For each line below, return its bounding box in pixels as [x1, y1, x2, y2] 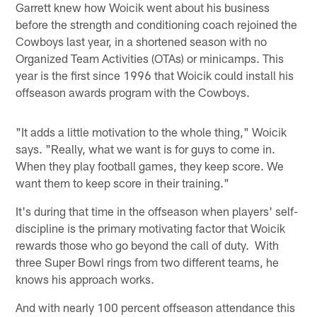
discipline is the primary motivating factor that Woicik [16, 220, 286, 235]
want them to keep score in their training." [16, 175, 230, 190]
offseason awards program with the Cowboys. [16, 84, 250, 99]
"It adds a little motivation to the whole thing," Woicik [16, 124, 287, 139]
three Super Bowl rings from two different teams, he [16, 254, 279, 269]
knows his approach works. [16, 271, 155, 286]
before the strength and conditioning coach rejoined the [16, 16, 298, 31]
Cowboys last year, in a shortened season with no [16, 33, 267, 48]
